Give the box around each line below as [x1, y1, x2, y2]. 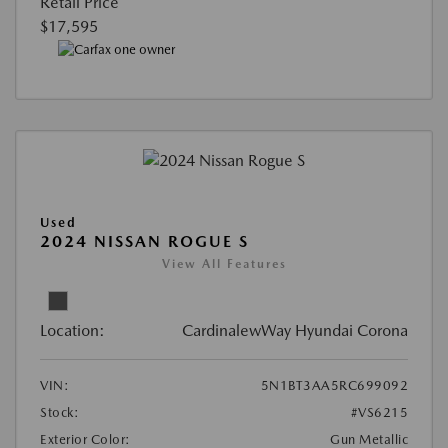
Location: [40, 320, 105, 340]
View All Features [161, 256, 287, 271]
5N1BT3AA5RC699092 [260, 377, 408, 393]
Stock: [40, 404, 79, 420]
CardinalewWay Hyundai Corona [182, 320, 408, 340]
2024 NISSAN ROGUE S [40, 231, 249, 251]
